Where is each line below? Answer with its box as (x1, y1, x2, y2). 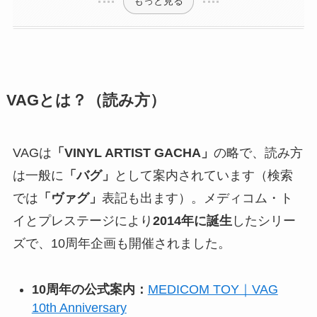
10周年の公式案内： (31, 282, 148, 297)
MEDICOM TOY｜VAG (147, 282, 278, 297)
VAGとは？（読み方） (6, 92, 166, 110)
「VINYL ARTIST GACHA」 (51, 146, 214, 161)
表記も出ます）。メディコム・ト (101, 191, 293, 206)
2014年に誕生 (152, 214, 232, 229)
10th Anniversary (31, 301, 127, 316)
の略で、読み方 (213, 146, 303, 161)
